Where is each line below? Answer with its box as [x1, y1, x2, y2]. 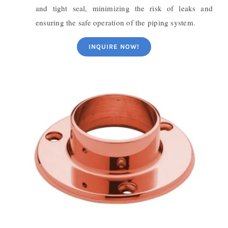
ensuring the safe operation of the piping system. [35, 17, 196, 28]
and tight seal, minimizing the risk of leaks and [35, 3, 213, 14]
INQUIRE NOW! [89, 43, 139, 51]
